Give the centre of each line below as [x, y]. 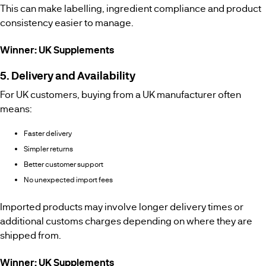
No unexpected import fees [68, 180]
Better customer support [64, 164]
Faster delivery [48, 133]
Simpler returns [48, 149]
